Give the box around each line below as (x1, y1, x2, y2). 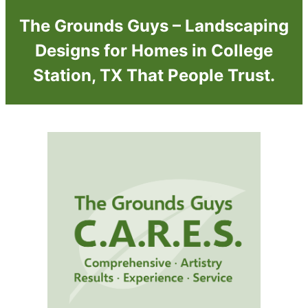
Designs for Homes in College (35, 41, 273, 61)
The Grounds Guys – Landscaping (19, 16, 289, 36)
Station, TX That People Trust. (33, 65, 275, 86)
